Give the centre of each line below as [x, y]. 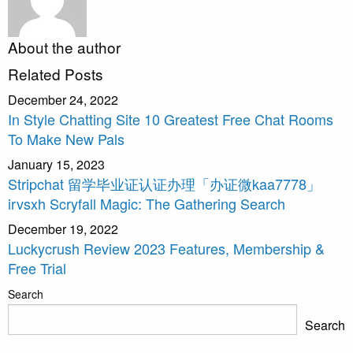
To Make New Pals [66, 138]
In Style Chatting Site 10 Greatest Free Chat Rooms [171, 119]
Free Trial [37, 268]
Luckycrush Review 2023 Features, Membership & [166, 248]
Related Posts [56, 73]
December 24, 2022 [63, 99]
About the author [64, 46]
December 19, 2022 [63, 229]
